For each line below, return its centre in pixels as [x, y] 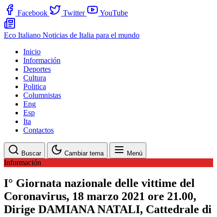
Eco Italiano [23, 35]
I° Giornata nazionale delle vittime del [99, 183]
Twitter [74, 13]
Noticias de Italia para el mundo [91, 35]
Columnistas [42, 95]
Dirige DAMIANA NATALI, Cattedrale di [108, 209]
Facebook [32, 13]
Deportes [37, 69]
